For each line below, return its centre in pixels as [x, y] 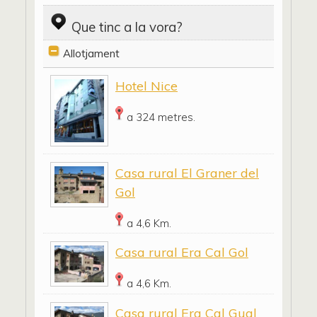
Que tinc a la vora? [127, 27]
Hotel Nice [146, 86]
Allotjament [91, 53]
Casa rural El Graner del [187, 173]
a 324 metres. [161, 117]
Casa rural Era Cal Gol [182, 252]
